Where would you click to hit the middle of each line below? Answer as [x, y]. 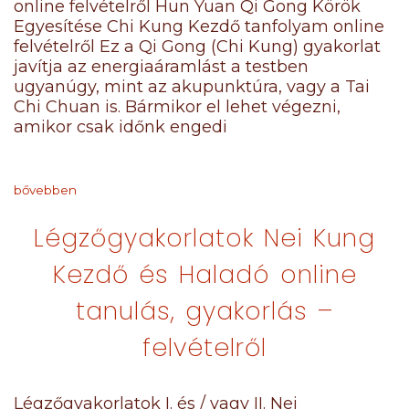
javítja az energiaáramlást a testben [161, 67]
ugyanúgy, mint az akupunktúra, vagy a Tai [192, 87]
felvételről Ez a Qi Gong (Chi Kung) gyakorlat [197, 47]
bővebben [45, 190]
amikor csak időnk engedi [121, 127]
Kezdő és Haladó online [204, 274]
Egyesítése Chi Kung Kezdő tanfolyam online [199, 26]
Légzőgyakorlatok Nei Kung [204, 238]
